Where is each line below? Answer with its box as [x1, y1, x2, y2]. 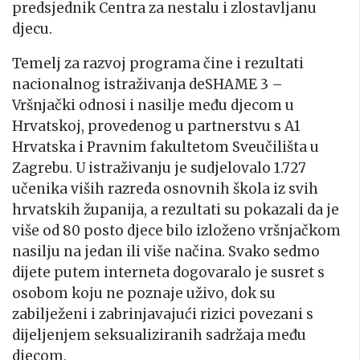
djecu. [12, 19, 52, 38]
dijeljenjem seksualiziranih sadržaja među [12, 325, 306, 344]
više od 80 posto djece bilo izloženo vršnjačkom [12, 221, 341, 239]
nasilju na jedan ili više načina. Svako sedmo [12, 242, 320, 260]
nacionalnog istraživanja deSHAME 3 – [12, 75, 283, 93]
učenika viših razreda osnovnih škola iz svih [12, 179, 318, 198]
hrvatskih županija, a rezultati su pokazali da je [12, 200, 339, 219]
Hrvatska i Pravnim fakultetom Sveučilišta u [12, 137, 319, 156]
